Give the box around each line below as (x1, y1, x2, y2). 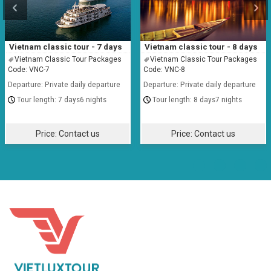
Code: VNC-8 (143, 65, 185, 74)
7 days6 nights (58, 95, 106, 104)
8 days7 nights (194, 95, 242, 104)
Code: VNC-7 (8, 65, 50, 74)
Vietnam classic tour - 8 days (145, 42, 258, 51)
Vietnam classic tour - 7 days (9, 42, 123, 51)
